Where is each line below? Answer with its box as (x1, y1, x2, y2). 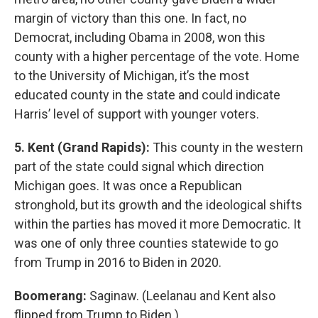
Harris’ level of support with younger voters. (14, 106, 259, 121)
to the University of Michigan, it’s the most (14, 68, 249, 83)
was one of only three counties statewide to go (14, 236, 278, 251)
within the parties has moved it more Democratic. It (14, 216, 301, 231)
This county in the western (153, 140, 303, 155)
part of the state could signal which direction (14, 159, 264, 174)
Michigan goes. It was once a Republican (14, 178, 242, 193)
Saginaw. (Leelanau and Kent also (89, 288, 275, 303)
